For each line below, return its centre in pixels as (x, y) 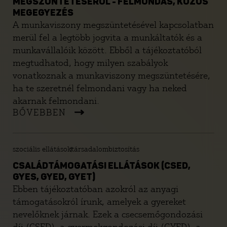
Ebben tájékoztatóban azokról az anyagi (96, 189)
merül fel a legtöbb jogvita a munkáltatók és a (107, 37)
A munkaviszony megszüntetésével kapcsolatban (113, 25)
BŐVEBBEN (40, 112)
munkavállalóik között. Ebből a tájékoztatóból (107, 50)
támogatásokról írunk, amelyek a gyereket (99, 202)
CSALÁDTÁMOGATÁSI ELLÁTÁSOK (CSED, (102, 166)
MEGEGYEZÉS (43, 13)
